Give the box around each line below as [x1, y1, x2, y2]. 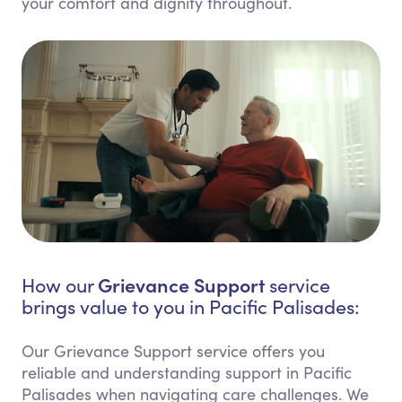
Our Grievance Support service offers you [22, 340, 325, 363]
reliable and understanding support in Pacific [22, 362, 352, 384]
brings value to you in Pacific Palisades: [22, 293, 360, 320]
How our [22, 272, 98, 299]
